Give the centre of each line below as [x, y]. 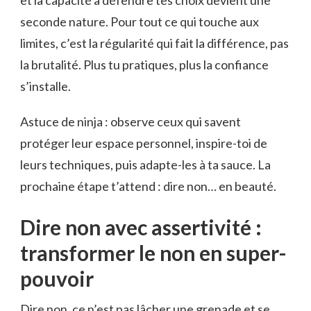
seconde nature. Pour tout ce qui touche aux [140, 22]
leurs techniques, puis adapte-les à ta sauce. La [145, 165]
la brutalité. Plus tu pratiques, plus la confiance [144, 65]
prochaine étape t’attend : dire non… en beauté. [148, 186]
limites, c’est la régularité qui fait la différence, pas [154, 43]
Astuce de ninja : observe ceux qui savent [131, 122]
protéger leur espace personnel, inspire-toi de [144, 143]
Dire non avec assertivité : [141, 227]
